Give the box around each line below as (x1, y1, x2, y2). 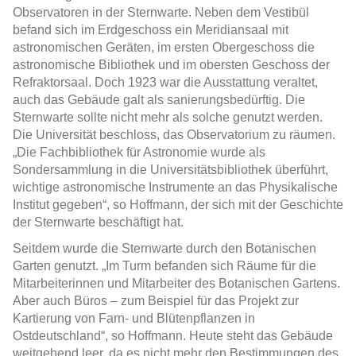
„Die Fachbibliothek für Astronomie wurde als (13, 145, 265, 160)
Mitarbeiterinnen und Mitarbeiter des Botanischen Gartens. (13, 277, 340, 291)
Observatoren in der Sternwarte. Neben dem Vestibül (13, 6, 309, 20)
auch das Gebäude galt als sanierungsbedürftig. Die (13, 93, 305, 107)
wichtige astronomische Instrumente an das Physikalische (13, 180, 338, 195)
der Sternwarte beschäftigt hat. (13, 215, 184, 230)
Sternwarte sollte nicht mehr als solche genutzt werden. (13, 110, 323, 125)
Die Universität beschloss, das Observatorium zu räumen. (13, 128, 335, 142)
